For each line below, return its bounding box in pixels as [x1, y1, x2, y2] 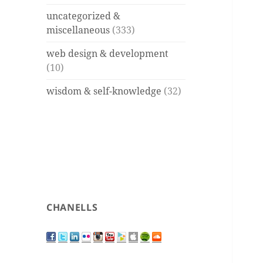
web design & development [46, 47, 169, 60]
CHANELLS [46, 201, 98, 214]
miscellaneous [46, 23, 110, 37]
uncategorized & [46, 9, 121, 23]
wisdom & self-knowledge [46, 85, 162, 98]
